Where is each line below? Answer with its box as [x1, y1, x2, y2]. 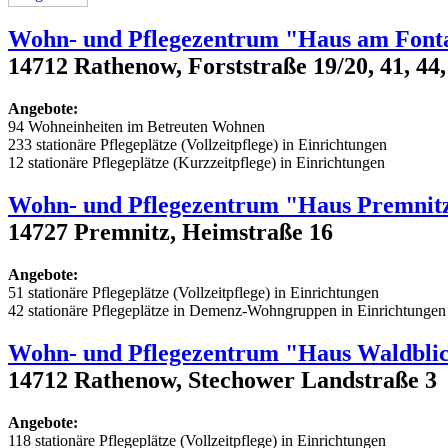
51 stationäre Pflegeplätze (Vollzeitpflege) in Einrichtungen [8, 284, 379, 302]
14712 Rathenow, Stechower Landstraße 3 [8, 367, 437, 394]
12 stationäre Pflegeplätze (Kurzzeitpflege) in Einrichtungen [8, 154, 385, 172]
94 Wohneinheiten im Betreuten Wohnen [8, 118, 265, 136]
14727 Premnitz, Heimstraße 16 [8, 219, 333, 246]
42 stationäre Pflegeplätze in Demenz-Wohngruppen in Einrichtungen [8, 302, 446, 320]
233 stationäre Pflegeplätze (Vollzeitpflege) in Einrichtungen [8, 136, 387, 154]
